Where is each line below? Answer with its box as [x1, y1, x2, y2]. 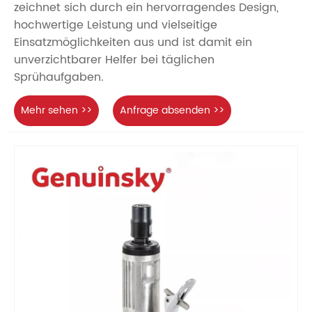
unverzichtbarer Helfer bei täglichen [14, 51, 214, 70]
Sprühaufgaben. [14, 68, 104, 87]
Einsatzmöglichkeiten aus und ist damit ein [14, 33, 252, 52]
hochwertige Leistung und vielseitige [14, 16, 217, 35]
